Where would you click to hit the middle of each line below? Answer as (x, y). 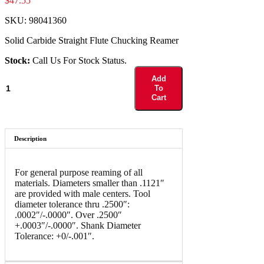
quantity (19, 81)
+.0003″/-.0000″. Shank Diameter (78, 226)
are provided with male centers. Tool (82, 194)
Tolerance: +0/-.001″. (55, 236)
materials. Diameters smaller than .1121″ (90, 183)
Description (30, 139)
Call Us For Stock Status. (80, 61)
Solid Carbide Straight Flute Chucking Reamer (92, 41)
